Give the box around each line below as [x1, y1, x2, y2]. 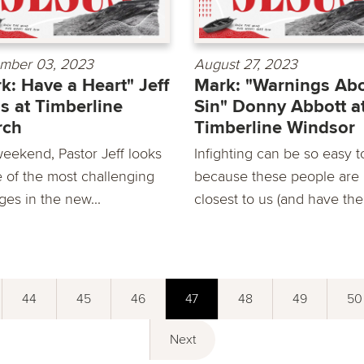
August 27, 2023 [194, 55, 297, 74]
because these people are [194, 167, 359, 186]
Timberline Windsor [194, 117, 355, 140]
